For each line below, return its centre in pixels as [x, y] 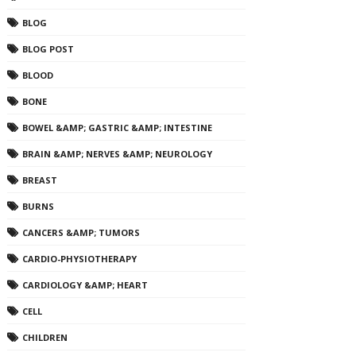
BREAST [39, 180]
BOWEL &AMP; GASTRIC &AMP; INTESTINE [117, 128]
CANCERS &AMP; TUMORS [81, 232]
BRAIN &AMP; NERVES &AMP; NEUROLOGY [117, 154]
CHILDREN [44, 337]
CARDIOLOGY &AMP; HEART [85, 285]
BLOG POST [48, 49]
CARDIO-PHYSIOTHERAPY [79, 259]
